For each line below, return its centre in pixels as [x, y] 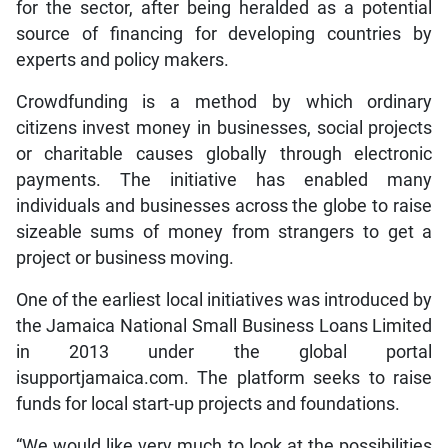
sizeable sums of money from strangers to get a [224, 232]
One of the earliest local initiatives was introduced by [224, 300]
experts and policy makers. [122, 60]
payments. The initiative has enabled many [224, 180]
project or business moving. [124, 258]
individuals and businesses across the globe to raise [224, 206]
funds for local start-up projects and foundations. [207, 404]
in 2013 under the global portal [224, 352]
